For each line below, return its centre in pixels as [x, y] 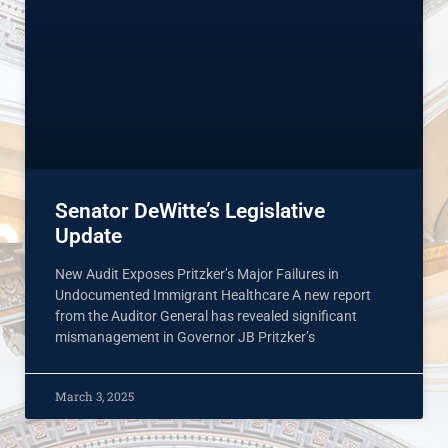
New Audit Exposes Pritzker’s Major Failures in [197, 274]
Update [88, 236]
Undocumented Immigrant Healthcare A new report [213, 295]
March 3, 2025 [94, 396]
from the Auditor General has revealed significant [206, 316]
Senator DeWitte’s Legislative [190, 211]
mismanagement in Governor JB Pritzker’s [185, 337]
